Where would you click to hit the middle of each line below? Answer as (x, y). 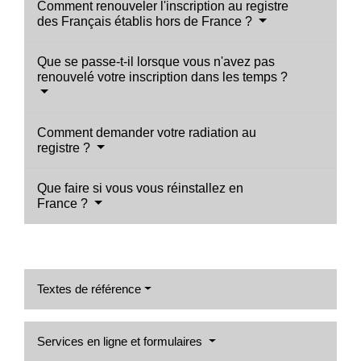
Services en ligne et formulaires (121, 341)
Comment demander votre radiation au (147, 132)
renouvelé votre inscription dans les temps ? (162, 77)
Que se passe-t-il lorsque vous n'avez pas (156, 61)
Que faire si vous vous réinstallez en (140, 188)
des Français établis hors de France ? (146, 21)
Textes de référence (89, 288)
